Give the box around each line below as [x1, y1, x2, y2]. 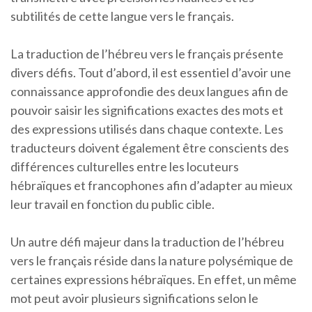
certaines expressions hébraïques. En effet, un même [10, 272, 297, 287]
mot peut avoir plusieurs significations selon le [10, 290, 258, 306]
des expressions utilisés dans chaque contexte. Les [10, 121, 283, 136]
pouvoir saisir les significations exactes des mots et [10, 102, 283, 118]
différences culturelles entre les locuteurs [10, 159, 239, 174]
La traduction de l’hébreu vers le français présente [10, 46, 283, 61]
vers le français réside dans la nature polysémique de [10, 253, 293, 268]
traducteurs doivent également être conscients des [10, 140, 289, 155]
